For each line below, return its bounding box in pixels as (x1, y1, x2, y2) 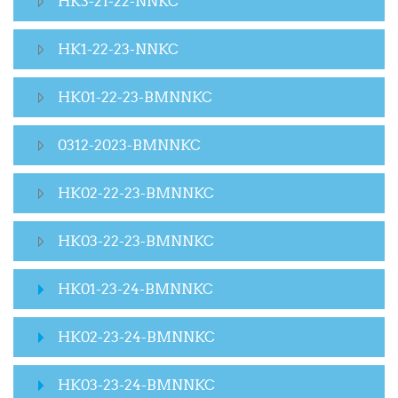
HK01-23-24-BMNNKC (58, 280, 213, 298)
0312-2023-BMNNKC (58, 136, 201, 155)
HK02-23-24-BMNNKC (58, 328, 215, 346)
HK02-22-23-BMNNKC (58, 184, 214, 203)
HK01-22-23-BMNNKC (58, 88, 212, 107)
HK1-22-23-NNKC (58, 40, 179, 59)
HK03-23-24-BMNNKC (58, 376, 215, 394)
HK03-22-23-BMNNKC (58, 232, 214, 251)
